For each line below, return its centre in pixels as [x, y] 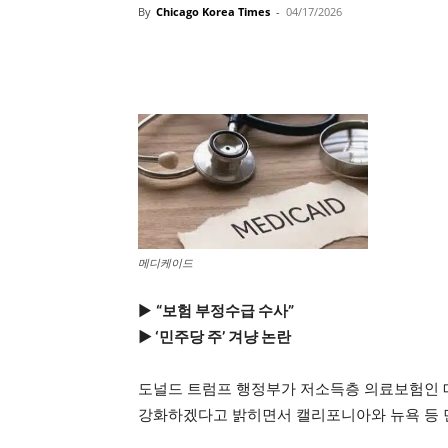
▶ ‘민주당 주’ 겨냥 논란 [214, 337]
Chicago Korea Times [213, 12]
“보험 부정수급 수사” [225, 311]
